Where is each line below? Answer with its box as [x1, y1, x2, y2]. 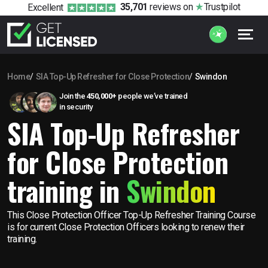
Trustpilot [203, 1, 240, 13]
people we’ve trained [116, 91, 187, 100]
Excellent [28, 1, 63, 13]
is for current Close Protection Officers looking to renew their [7, 221, 245, 233]
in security [59, 102, 93, 111]
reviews [147, 1, 181, 13]
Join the [59, 91, 87, 100]
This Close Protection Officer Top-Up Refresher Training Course [7, 209, 255, 221]
